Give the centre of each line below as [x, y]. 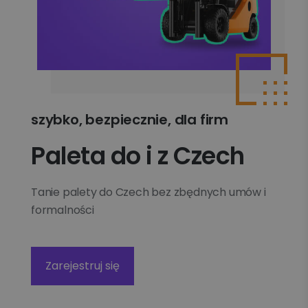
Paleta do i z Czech [138, 156]
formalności [63, 210]
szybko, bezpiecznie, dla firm [130, 120]
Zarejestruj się [82, 266]
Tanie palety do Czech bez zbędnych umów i [148, 192]
